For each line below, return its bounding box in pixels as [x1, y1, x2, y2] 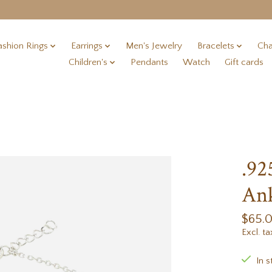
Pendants [131, 57, 169, 68]
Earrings [70, 41, 103, 52]
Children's [68, 57, 107, 68]
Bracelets [197, 41, 234, 52]
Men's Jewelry [126, 41, 183, 52]
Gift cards [225, 57, 264, 68]
